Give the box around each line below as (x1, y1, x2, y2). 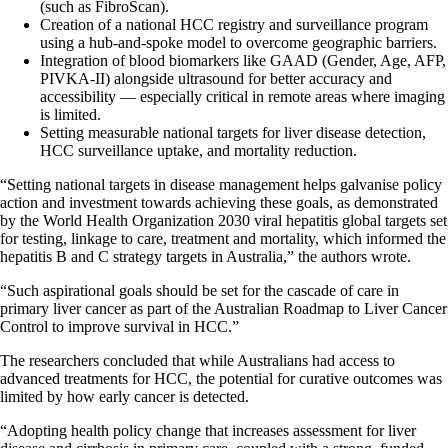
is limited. (40, 105, 101, 123)
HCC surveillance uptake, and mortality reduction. (40, 141, 357, 159)
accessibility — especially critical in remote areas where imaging (40, 87, 445, 105)
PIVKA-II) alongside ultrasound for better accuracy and (40, 69, 392, 87)
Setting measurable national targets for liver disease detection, (40, 123, 426, 141)
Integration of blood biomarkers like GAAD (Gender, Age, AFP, (40, 51, 446, 69)
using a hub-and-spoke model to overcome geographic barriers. (40, 33, 437, 51)
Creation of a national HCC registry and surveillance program (40, 15, 428, 33)
